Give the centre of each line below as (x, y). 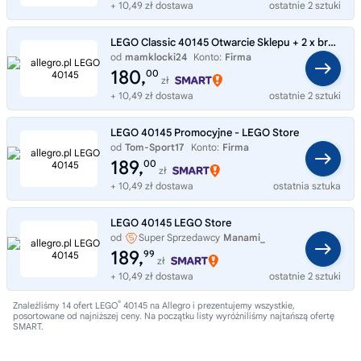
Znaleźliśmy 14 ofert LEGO (65, 306)
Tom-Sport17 (155, 147)
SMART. (28, 327)
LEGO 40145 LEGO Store (171, 223)
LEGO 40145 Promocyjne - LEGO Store (205, 133)
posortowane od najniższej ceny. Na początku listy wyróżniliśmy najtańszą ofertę (174, 316)
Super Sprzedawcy (179, 238)
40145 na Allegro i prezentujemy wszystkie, (208, 306)
